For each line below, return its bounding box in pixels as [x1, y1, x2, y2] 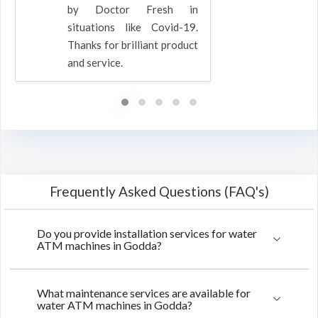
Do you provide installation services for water [37, 226, 257, 240]
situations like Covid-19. [67, 21, 198, 33]
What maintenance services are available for [37, 286, 251, 300]
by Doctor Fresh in [67, 3, 198, 16]
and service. [67, 56, 123, 69]
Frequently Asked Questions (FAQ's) [49, 183, 269, 199]
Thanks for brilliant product [67, 38, 198, 51]
